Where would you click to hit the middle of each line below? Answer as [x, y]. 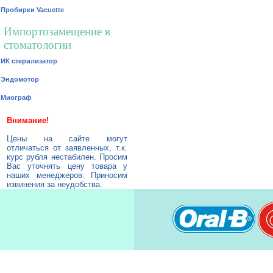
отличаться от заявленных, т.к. [67, 148]
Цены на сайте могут [67, 139]
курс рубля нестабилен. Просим [67, 157]
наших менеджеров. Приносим [67, 175]
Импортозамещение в [57, 31]
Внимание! [28, 120]
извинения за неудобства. [55, 184]
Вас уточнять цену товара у [67, 166]
